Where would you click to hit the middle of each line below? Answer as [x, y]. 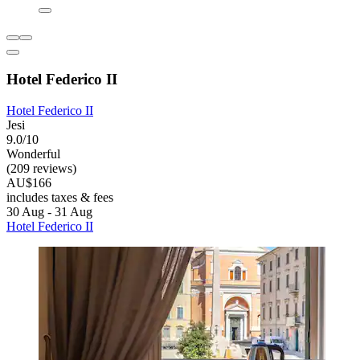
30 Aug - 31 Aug [49, 211]
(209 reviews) [41, 168]
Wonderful [33, 153]
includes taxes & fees [60, 197]
